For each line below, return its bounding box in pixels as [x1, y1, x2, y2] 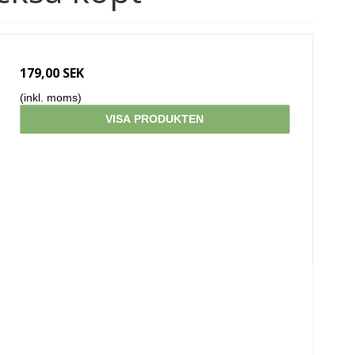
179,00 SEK [19, 64, 84, 82]
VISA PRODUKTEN [105, 113, 204, 126]
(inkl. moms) [19, 91, 82, 105]
